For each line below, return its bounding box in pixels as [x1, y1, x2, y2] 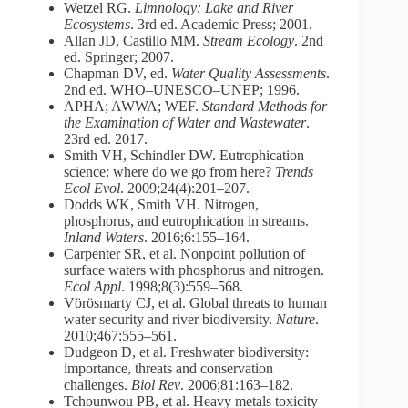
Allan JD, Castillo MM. [64, 32, 203, 48]
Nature [276, 311, 315, 327]
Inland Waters [64, 229, 144, 245]
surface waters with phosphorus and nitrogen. [64, 261, 324, 278]
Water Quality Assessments [171, 65, 326, 81]
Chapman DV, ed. [64, 65, 171, 81]
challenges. [64, 376, 131, 393]
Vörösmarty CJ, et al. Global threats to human [64, 294, 327, 311]
